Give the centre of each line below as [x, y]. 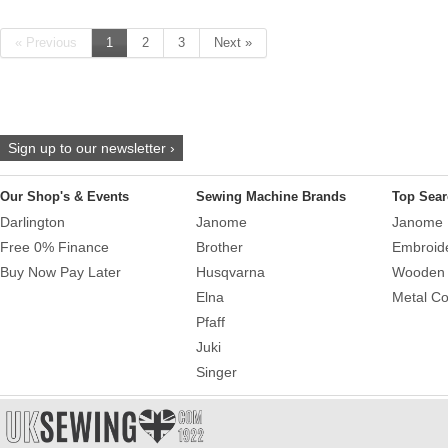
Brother [219, 247]
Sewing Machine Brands [271, 196]
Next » [233, 42]
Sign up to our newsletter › [91, 147]
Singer [216, 372]
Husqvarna [230, 272]
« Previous [46, 42]
